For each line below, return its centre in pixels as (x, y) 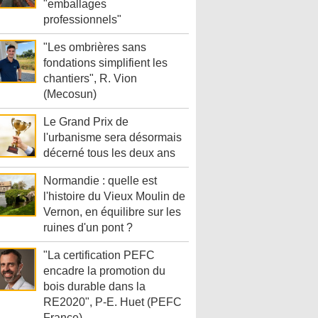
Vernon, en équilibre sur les (112, 212)
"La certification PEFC (99, 256)
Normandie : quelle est (100, 181)
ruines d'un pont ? (88, 228)
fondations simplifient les (105, 63)
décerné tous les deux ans (109, 153)
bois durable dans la (94, 287)
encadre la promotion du (104, 271)
